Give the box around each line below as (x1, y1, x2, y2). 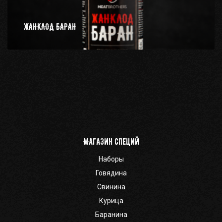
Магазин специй (83, 136, 139, 147)
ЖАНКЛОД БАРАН (23, 21, 76, 32)
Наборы (98, 155, 124, 163)
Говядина (95, 168, 127, 177)
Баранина (95, 210, 127, 219)
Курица (99, 196, 123, 205)
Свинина (97, 182, 125, 191)
